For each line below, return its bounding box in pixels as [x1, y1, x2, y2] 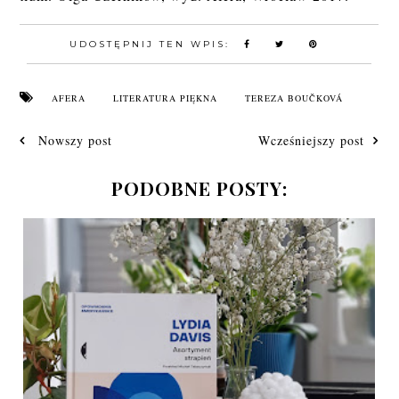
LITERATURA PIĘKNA [113, 92, 218, 105]
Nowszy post [34, 132, 113, 150]
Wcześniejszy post [258, 132, 365, 150]
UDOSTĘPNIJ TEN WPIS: [69, 38, 236, 51]
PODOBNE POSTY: [110, 175, 288, 201]
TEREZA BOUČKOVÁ [245, 92, 344, 105]
